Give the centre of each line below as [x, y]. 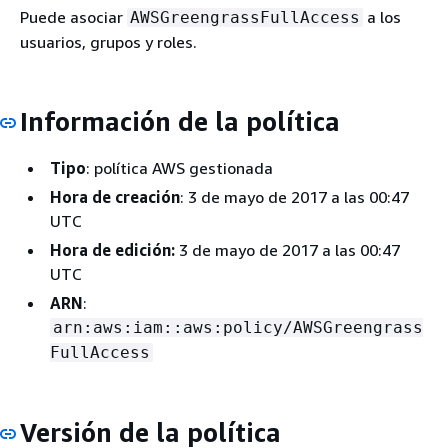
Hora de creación [115, 197]
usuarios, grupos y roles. [108, 41]
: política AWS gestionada [179, 168]
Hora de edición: [112, 250]
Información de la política [180, 121]
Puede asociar [73, 16]
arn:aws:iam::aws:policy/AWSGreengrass [238, 327]
